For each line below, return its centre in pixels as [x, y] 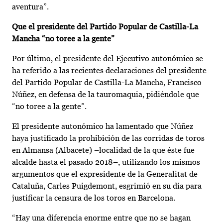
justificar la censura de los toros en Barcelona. [94, 198]
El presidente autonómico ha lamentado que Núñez [103, 126]
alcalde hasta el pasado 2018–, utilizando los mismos [106, 162]
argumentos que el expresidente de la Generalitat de [105, 174]
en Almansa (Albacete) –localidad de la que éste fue [103, 150]
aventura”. [30, 7]
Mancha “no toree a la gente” [63, 39]
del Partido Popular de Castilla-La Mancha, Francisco [107, 83]
